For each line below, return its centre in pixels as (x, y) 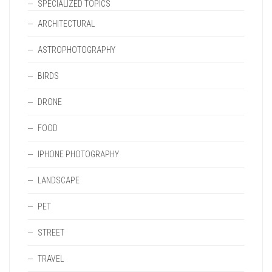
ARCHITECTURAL (66, 24)
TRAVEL (51, 259)
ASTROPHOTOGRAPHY (76, 50)
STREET (51, 233)
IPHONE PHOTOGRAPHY (78, 154)
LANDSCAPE (59, 180)
